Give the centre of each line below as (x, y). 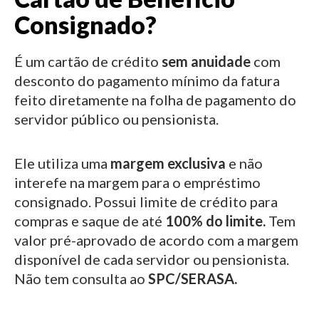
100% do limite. (215, 221)
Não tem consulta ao (81, 278)
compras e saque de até (90, 221)
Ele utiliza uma (62, 163)
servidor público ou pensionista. (116, 119)
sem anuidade (206, 61)
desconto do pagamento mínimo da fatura (147, 80)
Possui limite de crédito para (184, 202)
